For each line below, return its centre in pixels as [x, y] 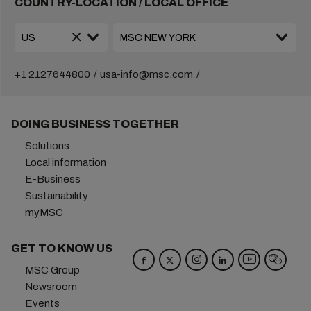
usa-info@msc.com [146, 74]
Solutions [47, 146]
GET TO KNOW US [61, 248]
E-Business [52, 179]
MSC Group [52, 270]
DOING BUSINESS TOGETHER [95, 124]
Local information [65, 162]
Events [42, 303]
